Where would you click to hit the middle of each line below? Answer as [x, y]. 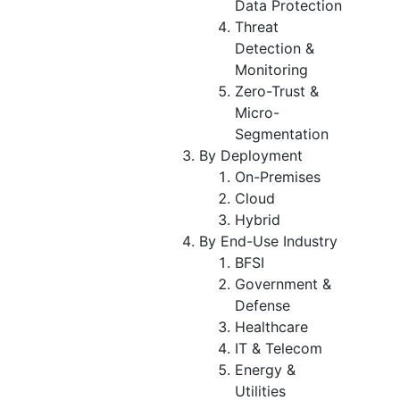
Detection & [275, 48]
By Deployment [251, 155]
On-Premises [278, 176]
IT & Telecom [279, 348]
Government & [283, 283]
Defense [262, 305]
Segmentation [282, 133]
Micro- [257, 112]
